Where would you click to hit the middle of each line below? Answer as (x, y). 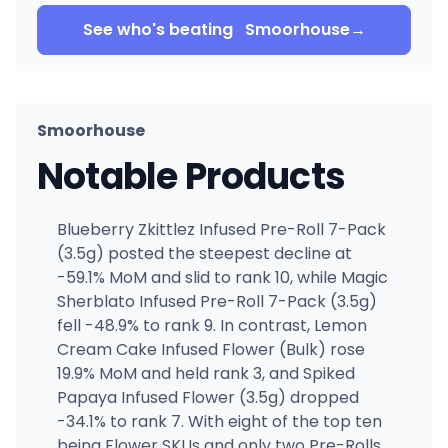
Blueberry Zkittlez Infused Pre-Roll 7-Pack (221, 229)
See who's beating (163, 29)
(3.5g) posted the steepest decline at (204, 253)
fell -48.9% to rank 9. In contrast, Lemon (211, 325)
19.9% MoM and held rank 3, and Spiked (205, 373)
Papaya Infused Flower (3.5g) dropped (207, 397)
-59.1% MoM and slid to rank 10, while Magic (222, 277)
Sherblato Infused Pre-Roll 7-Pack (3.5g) (216, 301)
